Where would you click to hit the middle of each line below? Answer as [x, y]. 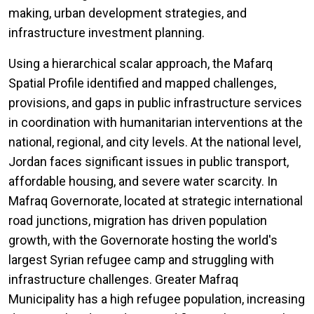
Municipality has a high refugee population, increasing [157, 299]
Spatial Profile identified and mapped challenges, [142, 83]
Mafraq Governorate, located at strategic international [156, 201]
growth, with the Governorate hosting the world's [143, 240]
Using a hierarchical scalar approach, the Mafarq [141, 64]
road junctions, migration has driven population [138, 221]
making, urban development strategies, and [128, 13]
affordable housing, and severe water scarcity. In [143, 182]
